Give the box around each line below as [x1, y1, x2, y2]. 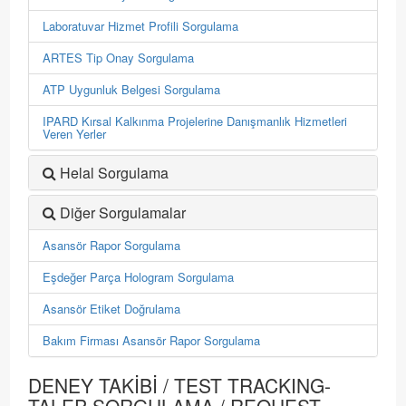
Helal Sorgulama [60, 162, 169, 183]
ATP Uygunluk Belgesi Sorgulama [43, 81, 221, 98]
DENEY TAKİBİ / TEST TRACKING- [28, 372, 332, 399]
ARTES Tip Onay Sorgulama [43, 49, 195, 66]
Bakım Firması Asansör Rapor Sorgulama [43, 332, 261, 349]
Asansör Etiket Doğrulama [43, 300, 181, 317]
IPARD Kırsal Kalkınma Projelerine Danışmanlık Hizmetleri [43, 112, 348, 130]
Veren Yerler [43, 125, 107, 142]
